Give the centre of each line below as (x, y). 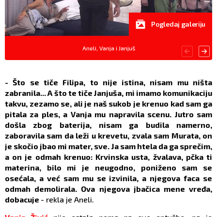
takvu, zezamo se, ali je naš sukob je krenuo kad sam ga (108, 104)
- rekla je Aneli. (67, 200)
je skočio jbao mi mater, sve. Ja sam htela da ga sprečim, (108, 146)
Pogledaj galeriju (178, 24)
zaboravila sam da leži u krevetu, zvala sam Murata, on (108, 136)
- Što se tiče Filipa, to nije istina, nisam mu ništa (108, 82)
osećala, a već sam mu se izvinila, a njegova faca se (108, 178)
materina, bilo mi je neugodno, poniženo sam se (108, 168)
